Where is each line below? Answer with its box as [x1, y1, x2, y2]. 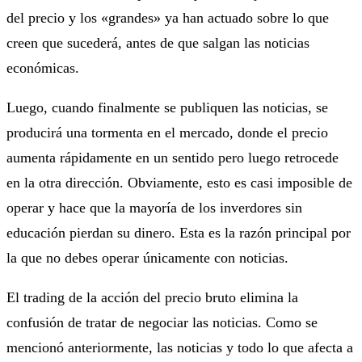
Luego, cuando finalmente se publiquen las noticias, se [6, 99, 328, 116]
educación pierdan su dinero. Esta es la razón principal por [6, 224, 351, 241]
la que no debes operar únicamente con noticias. [6, 249, 288, 266]
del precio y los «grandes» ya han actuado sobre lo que [6, 9, 329, 26]
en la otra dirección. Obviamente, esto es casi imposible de [6, 174, 352, 191]
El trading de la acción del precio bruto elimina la [6, 288, 298, 305]
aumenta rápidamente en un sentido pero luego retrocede [6, 149, 339, 166]
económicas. [6, 59, 79, 76]
